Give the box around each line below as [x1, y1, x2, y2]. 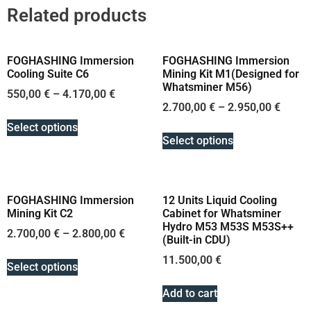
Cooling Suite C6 [7, 67, 89, 81]
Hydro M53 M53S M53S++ [162, 219, 294, 233]
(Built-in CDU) [162, 233, 230, 246]
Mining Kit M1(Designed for [162, 67, 299, 81]
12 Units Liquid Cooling [162, 193, 277, 207]
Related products [7, 4, 146, 26]
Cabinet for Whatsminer [162, 206, 281, 220]
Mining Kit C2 [7, 206, 73, 220]
